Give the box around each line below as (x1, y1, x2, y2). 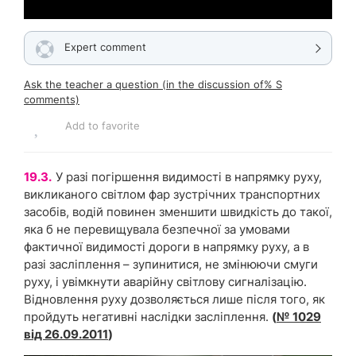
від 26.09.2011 (24, 326, 108, 342)
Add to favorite (65, 118, 140, 132)
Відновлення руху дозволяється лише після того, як (24, 291, 325, 307)
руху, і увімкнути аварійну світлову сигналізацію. (24, 273, 307, 289)
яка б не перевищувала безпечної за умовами (24, 221, 290, 237)
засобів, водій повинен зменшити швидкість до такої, (24, 203, 332, 219)
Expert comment (64, 40, 146, 53)
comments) (24, 92, 79, 106)
